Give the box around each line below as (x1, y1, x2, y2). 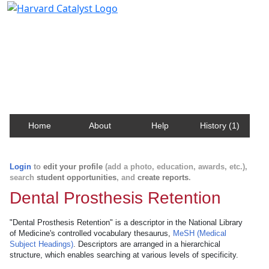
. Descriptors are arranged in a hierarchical (73, 240, 220, 249)
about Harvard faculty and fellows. (14, 49, 171, 63)
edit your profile (43, 162, 103, 171)
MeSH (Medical (173, 229, 226, 238)
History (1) (200, 121, 240, 130)
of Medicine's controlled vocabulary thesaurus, (10, 229, 173, 238)
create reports (138, 173, 189, 182)
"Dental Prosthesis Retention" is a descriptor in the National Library (10, 218, 243, 227)
